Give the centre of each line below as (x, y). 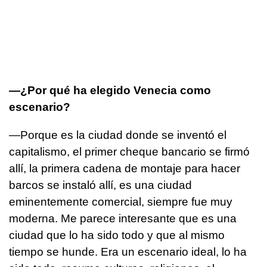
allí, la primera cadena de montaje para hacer (125, 168)
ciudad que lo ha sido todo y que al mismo (117, 235)
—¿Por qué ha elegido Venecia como (110, 90)
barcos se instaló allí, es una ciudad (100, 185)
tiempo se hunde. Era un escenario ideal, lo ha (128, 252)
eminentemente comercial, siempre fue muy (121, 201)
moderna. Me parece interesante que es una (123, 218)
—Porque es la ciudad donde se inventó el (118, 135)
